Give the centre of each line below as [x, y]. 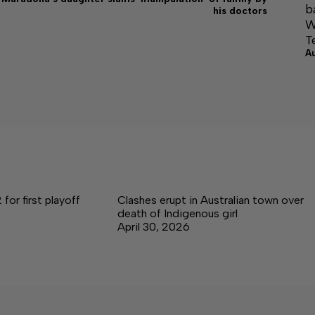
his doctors [240, 11]
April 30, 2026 [154, 227]
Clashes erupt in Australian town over [211, 200]
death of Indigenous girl [178, 213]
